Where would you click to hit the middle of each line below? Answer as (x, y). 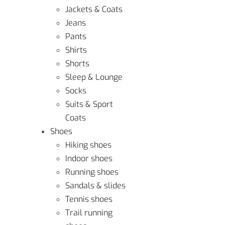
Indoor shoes (89, 158)
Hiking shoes (88, 145)
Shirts (76, 50)
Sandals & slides (95, 186)
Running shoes (92, 172)
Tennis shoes (89, 199)
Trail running (89, 213)
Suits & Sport (89, 104)
